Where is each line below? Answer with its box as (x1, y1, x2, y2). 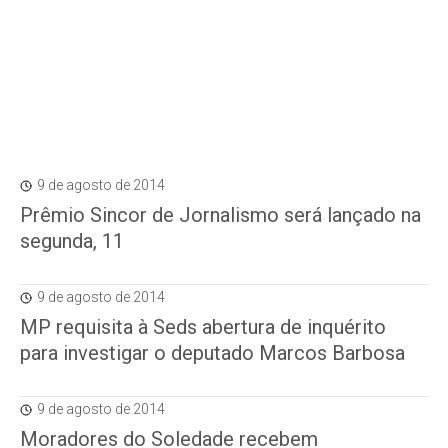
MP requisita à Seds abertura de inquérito (20, 315, 386, 339)
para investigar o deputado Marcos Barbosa (20, 341, 405, 365)
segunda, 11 (20, 229, 124, 253)
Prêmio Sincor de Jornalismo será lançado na (20, 203, 421, 227)
